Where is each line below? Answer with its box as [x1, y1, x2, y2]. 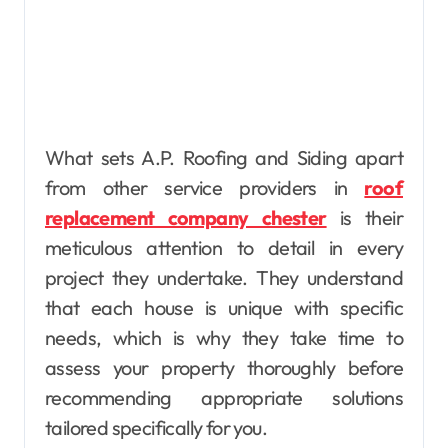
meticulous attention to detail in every [45, 235, 403, 261]
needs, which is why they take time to [45, 325, 403, 351]
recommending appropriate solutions [45, 385, 403, 411]
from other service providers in [45, 175, 365, 201]
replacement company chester [45, 205, 327, 231]
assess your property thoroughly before [45, 355, 403, 381]
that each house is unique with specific [45, 295, 403, 321]
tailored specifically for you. [45, 415, 267, 441]
